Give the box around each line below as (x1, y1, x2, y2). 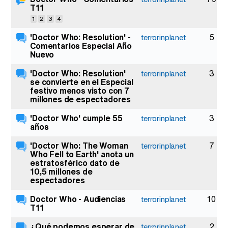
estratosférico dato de (30, 157, 120, 169)
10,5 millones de (30, 165, 93, 178)
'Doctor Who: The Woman (30, 139, 128, 152)
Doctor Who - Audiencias (30, 193, 126, 205)
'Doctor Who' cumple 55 (30, 112, 123, 124)
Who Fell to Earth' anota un (30, 148, 134, 160)
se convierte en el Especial (30, 76, 133, 88)
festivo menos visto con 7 (30, 84, 129, 97)
